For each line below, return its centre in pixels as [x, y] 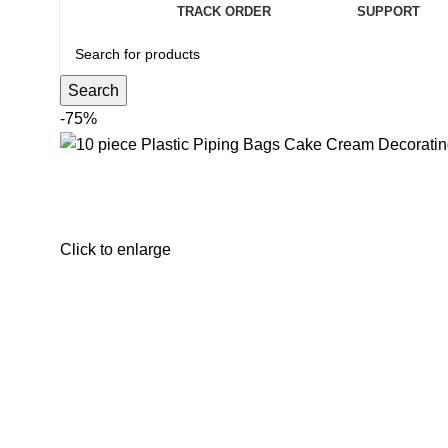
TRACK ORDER [224, 11]
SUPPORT [388, 11]
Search [93, 90]
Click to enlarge [115, 249]
